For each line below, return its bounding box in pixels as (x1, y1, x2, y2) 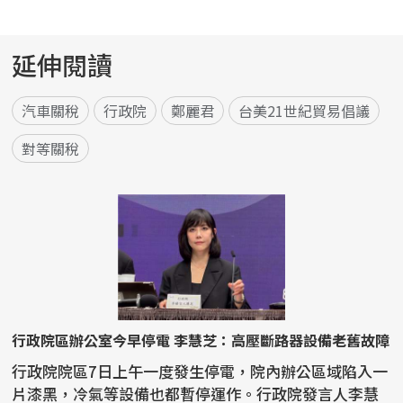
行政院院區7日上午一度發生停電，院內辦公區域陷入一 (12, 360, 389, 383)
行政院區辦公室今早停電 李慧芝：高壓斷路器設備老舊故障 (12, 329, 390, 352)
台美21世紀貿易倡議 (238, 100, 371, 122)
